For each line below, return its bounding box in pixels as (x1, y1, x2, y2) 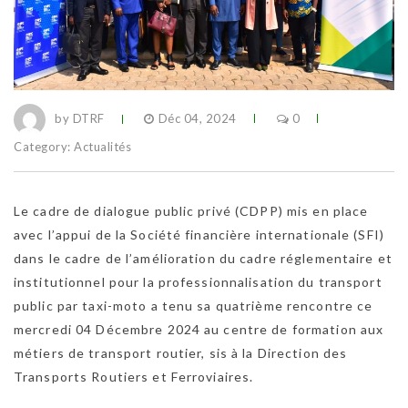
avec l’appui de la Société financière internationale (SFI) (14, 226, 384, 242)
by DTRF (55, 110, 105, 126)
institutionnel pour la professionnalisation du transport (14, 273, 382, 290)
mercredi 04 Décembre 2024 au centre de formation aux (14, 321, 384, 337)
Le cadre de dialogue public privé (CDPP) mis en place (14, 202, 369, 219)
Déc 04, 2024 (154, 110, 237, 126)
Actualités (74, 138, 132, 154)
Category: (14, 138, 75, 154)
